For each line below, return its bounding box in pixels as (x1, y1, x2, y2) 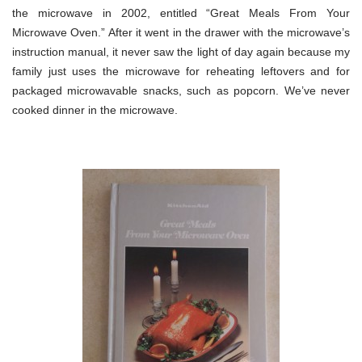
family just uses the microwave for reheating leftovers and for (12, 64, 350, 78)
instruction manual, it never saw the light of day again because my (12, 44, 350, 58)
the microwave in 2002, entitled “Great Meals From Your (12, 6, 350, 19)
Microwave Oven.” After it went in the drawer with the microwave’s (12, 25, 350, 39)
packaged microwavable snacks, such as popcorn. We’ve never (12, 83, 350, 97)
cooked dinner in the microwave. (12, 103, 178, 116)
